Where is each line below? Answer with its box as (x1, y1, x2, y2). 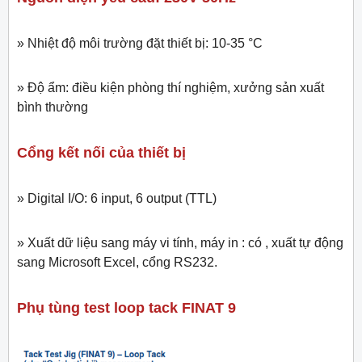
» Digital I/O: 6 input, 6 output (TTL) (17, 192, 217, 206)
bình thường (17, 100, 88, 115)
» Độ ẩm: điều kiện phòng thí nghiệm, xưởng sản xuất (17, 81, 324, 95)
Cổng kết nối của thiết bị (17, 145, 186, 162)
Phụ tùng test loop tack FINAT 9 (17, 300, 236, 317)
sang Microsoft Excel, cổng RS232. (17, 255, 217, 270)
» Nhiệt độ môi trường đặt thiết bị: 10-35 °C (17, 36, 266, 51)
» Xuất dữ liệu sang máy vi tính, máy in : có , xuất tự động (17, 236, 343, 250)
